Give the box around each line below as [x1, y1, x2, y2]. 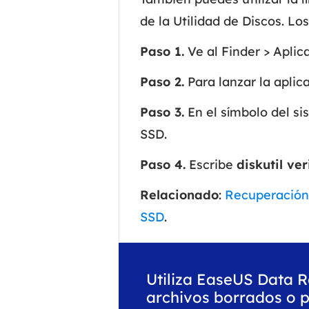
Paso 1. [140, 43, 184, 60]
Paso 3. [140, 104, 184, 121]
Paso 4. [140, 157, 186, 173]
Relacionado [140, 187, 219, 203]
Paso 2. [140, 74, 184, 90]
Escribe [186, 157, 237, 173]
